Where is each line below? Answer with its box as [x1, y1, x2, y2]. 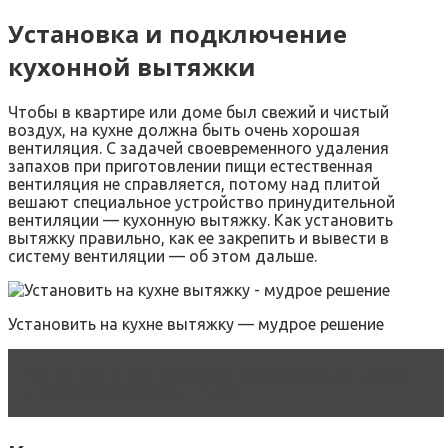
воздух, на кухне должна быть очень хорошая [8, 120, 360, 139]
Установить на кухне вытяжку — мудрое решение [8, 314, 384, 333]
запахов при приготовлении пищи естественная [8, 156, 373, 175]
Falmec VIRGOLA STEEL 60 [28, 382, 235, 401]
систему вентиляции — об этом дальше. [8, 246, 317, 265]
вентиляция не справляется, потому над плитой [8, 174, 380, 193]
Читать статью [28, 364, 151, 383]
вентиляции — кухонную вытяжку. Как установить [8, 210, 393, 229]
